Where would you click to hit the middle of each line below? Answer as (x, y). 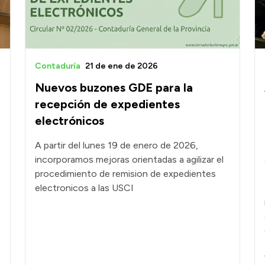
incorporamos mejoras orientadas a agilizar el (129, 160)
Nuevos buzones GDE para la (114, 88)
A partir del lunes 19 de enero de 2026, (117, 146)
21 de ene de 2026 (122, 66)
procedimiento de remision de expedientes (125, 174)
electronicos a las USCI (84, 188)
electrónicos (70, 121)
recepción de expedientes (107, 104)
